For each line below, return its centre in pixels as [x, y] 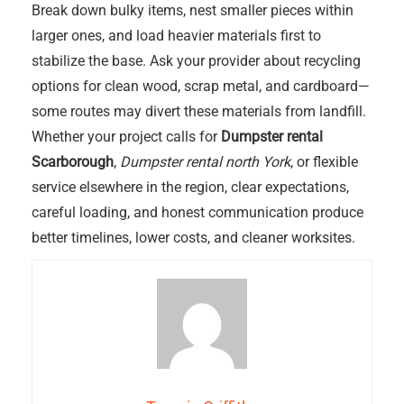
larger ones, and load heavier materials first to [176, 36]
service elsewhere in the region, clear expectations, [190, 187]
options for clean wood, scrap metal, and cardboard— [201, 86]
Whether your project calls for [126, 137]
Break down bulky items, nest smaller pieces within [193, 10]
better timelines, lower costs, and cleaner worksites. [193, 238]
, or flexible [324, 162]
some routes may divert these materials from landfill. [199, 111]
